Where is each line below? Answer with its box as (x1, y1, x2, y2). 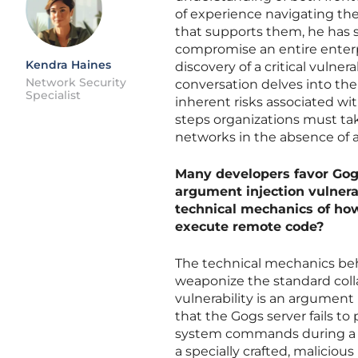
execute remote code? (175, 219, 324, 234)
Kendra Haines (26, 58, 111, 72)
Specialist (26, 88, 81, 102)
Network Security (26, 75, 126, 89)
